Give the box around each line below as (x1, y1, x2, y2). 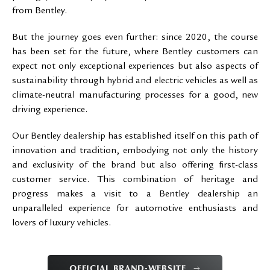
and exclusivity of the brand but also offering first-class (12, 161, 258, 171)
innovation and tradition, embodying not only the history (12, 146, 258, 156)
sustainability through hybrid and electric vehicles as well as (12, 77, 258, 86)
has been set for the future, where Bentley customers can (12, 48, 258, 57)
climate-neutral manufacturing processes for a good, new (12, 91, 258, 101)
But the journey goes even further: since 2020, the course (12, 33, 258, 43)
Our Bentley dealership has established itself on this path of (12, 132, 258, 142)
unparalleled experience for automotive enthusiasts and (12, 204, 258, 214)
